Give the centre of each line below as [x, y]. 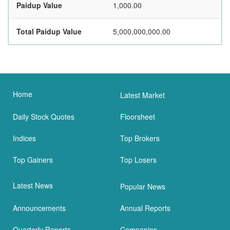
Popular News [143, 187]
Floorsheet [138, 117]
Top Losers [138, 160]
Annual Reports [145, 208]
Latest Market [142, 95]
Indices [24, 138]
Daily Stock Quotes [44, 117]
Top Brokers [140, 138]
